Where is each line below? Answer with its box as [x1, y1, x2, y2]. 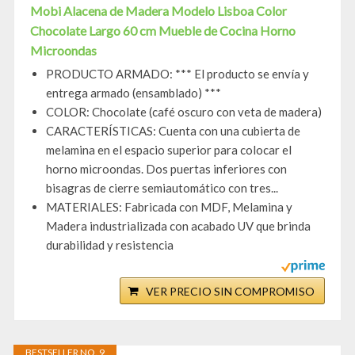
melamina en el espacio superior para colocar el [46, 143, 292, 158]
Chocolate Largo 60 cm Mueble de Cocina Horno [30, 23, 296, 39]
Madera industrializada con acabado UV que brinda [46, 219, 311, 234]
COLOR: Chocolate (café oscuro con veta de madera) [46, 105, 322, 120]
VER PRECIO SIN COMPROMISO [146, 284, 315, 299]
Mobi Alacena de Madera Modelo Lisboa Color [30, 3, 287, 19]
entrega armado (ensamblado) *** [46, 86, 221, 101]
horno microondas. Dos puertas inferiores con [46, 162, 287, 177]
